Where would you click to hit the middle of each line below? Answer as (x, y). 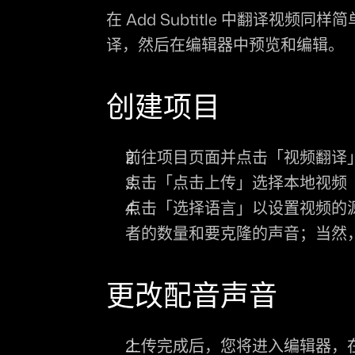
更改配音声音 (192, 295)
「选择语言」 (205, 208)
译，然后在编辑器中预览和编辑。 (225, 44)
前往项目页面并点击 (197, 157)
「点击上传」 (205, 182)
